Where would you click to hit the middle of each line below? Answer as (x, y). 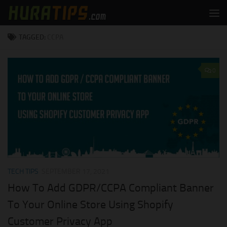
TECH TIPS (23, 171)
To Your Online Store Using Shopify (90, 205)
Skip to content (40, 14)
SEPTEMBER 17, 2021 (75, 171)
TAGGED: (33, 37)
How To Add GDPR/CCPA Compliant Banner (111, 188)
